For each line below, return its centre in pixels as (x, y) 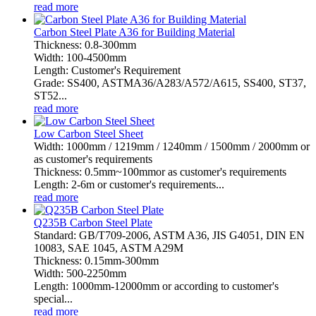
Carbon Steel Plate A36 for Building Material (134, 32)
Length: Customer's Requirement (107, 70)
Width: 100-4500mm (80, 57)
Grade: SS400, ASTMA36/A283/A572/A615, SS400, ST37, (170, 83)
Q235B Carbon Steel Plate (93, 222)
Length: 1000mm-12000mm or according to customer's (156, 286)
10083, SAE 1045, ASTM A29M (109, 248)
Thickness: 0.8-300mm (85, 44)
